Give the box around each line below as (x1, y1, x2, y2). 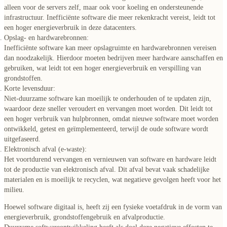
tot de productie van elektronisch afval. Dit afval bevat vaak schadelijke (4, 165, 209, 173)
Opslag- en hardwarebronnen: (4, 33, 89, 42)
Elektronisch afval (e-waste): (4, 145, 87, 153)
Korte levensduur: (4, 84, 55, 92)
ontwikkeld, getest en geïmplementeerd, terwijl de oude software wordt (4, 125, 208, 133)
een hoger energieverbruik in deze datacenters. (4, 23, 137, 31)
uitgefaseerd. (4, 135, 41, 143)
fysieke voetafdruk (123, 203, 176, 211)
